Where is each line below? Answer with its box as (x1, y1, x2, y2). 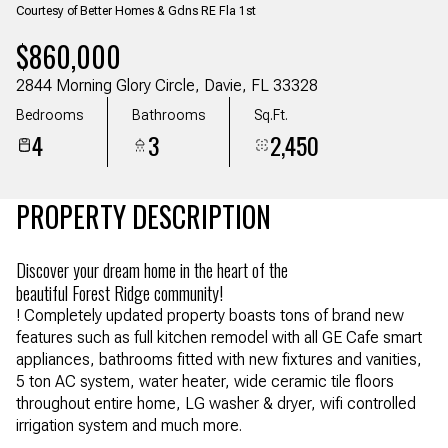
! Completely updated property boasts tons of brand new (16, 306, 404, 325)
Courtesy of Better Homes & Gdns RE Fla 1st (16, 4, 256, 18)
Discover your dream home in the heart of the (16, 257, 288, 283)
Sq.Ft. (254, 106, 288, 123)
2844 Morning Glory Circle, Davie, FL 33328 (16, 76, 318, 95)
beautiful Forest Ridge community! (16, 280, 223, 306)
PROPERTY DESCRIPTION (16, 196, 271, 237)
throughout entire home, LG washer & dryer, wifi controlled (16, 394, 416, 413)
